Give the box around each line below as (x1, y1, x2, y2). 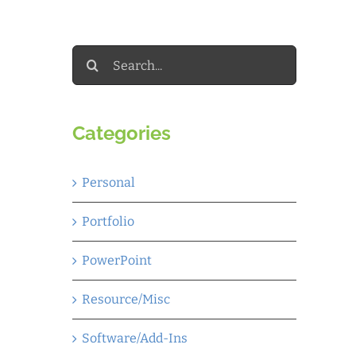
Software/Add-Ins (82, 330, 188, 346)
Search (72, 48, 114, 63)
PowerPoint (82, 252, 152, 268)
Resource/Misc (82, 291, 170, 307)
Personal (82, 174, 135, 190)
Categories (72, 122, 171, 145)
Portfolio (82, 213, 134, 229)
